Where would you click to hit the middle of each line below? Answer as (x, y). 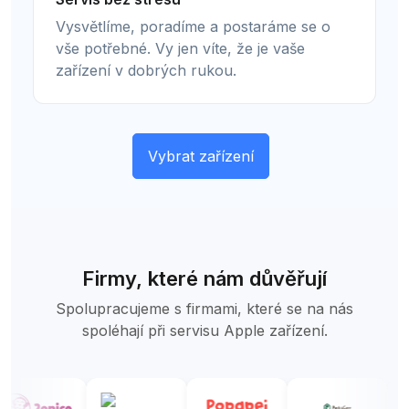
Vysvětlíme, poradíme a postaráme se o (193, 27)
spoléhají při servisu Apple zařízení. (204, 331)
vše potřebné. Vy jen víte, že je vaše (180, 49)
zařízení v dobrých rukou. (146, 71)
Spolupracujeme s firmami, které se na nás (204, 309)
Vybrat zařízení (201, 157)
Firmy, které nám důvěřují (204, 279)
